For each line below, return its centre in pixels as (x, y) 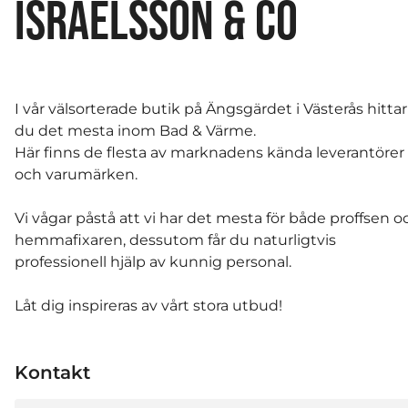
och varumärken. (76, 175)
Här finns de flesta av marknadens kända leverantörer (209, 153)
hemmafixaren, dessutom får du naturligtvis (175, 240)
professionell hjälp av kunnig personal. (153, 262)
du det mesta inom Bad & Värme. (135, 131)
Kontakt (52, 372)
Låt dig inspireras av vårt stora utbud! (148, 306)
